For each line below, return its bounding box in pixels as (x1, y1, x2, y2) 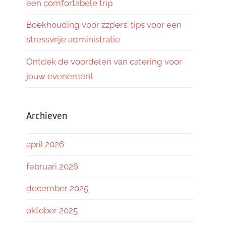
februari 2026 (26, 161, 78, 172)
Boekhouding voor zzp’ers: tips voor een (26, 20, 182, 30)
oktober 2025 (26, 205, 78, 215)
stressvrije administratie (26, 34, 120, 45)
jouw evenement (26, 71, 93, 82)
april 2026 (26, 139, 64, 150)
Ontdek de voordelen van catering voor (26, 56, 182, 67)
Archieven (26, 109, 67, 123)
